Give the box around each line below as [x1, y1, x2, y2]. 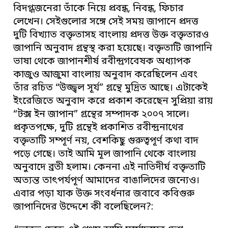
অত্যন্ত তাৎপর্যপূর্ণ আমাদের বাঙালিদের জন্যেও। [13, 175, 200, 188]
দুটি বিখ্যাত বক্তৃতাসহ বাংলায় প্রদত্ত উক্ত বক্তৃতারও [13, 29, 209, 42]
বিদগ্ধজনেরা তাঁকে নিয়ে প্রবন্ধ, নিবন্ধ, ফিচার [13, 3, 184, 16]
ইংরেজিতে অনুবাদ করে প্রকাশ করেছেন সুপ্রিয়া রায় [13, 95, 213, 108]
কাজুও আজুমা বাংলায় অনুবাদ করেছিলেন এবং [13, 69, 198, 82]
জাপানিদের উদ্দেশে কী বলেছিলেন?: [13, 201, 154, 214]
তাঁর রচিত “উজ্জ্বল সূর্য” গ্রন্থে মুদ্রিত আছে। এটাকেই [13, 82, 208, 95]
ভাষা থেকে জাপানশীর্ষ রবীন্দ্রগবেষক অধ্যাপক [13, 55, 191, 69]
